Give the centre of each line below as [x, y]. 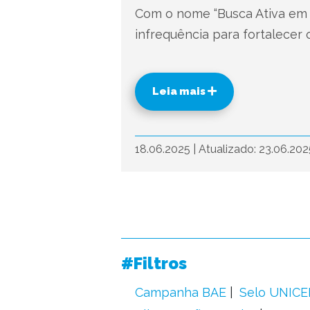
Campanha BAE [180, 292]
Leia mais [180, 91]
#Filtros [154, 263]
